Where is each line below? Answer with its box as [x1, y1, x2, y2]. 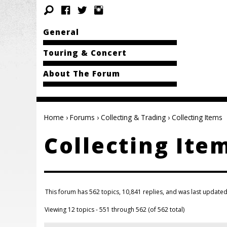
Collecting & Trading [101, 112, 166, 122]
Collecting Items [172, 112, 222, 122]
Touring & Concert [43, 48, 127, 58]
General [43, 27, 79, 37]
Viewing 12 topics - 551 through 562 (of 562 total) [45, 205, 184, 214]
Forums [70, 112, 95, 122]
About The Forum [43, 68, 120, 79]
